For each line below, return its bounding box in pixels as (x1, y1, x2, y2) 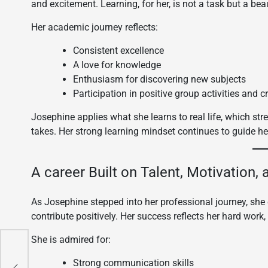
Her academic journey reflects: (31, 22, 158, 33)
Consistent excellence (73, 45, 164, 56)
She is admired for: (31, 234, 111, 245)
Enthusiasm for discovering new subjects (73, 74, 246, 85)
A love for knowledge (73, 59, 161, 71)
